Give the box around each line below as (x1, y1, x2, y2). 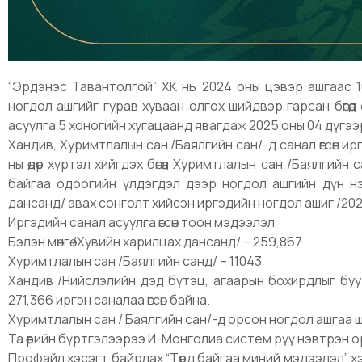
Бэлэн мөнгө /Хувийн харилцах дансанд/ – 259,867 (8, 232, 302, 250)
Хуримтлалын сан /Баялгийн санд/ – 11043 (8, 251, 262, 270)
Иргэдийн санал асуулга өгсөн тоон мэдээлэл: (8, 213, 279, 231)
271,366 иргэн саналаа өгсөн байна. (8, 290, 210, 309)
